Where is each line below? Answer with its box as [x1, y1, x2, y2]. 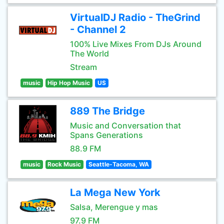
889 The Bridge [70, 105, 145, 117]
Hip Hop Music [47, 79, 90, 86]
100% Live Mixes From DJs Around [70, 39, 201, 49]
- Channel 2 [70, 23, 126, 35]
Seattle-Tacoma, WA [88, 160, 149, 168]
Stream [70, 62, 97, 72]
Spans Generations [70, 130, 143, 140]
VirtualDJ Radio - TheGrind [70, 11, 200, 23]
